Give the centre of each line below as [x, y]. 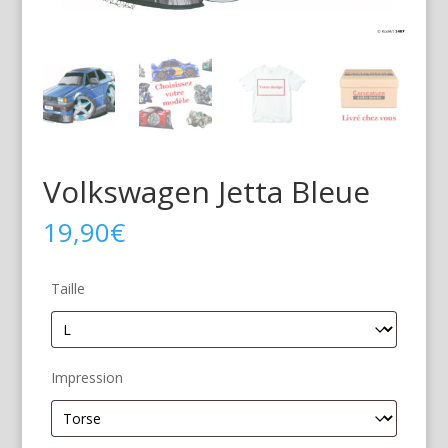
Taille [67, 288]
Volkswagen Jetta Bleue [206, 191]
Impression [86, 377]
